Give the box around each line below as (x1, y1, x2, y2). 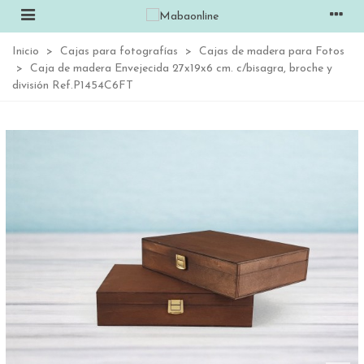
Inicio (12, 45, 39, 58)
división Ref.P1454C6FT (12, 80, 133, 92)
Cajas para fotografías (60, 45, 178, 58)
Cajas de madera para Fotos (199, 45, 344, 58)
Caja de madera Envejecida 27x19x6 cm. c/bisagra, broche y (30, 63, 332, 75)
